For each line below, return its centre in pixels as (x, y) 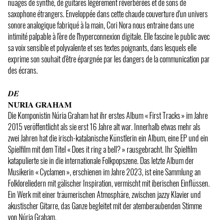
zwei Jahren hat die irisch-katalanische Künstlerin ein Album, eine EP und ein (108, 138)
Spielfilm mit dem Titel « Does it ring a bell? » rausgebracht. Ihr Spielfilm (102, 149)
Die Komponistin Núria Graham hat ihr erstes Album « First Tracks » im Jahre (108, 115)
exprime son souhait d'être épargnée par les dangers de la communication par (109, 59)
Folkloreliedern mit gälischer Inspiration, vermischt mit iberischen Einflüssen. (109, 183)
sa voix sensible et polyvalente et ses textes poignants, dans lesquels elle (102, 47)
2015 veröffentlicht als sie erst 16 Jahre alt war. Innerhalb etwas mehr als (104, 126)
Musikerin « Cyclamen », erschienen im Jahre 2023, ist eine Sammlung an (104, 172)
